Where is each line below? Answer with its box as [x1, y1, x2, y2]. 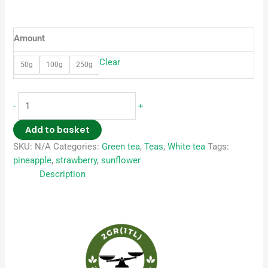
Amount [14, 32, 45, 44]
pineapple [13, 155, 52, 166]
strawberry [56, 155, 98, 166]
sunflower [101, 155, 141, 166]
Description [39, 169, 86, 180]
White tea [167, 141, 206, 153]
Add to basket [25, 124, 90, 136]
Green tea [102, 141, 141, 153]
